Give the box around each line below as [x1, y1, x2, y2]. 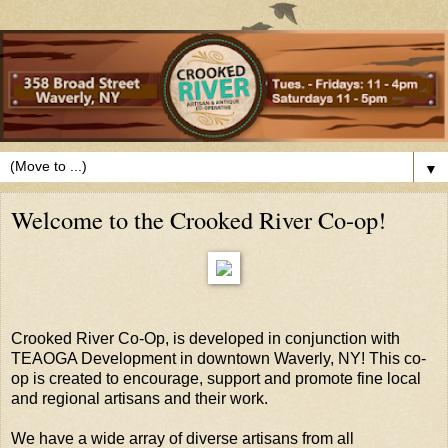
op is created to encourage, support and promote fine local [11, 369, 421, 387]
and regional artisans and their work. [11, 389, 268, 407]
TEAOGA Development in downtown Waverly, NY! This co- [11, 349, 426, 367]
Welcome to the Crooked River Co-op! [11, 203, 386, 236]
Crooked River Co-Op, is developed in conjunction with [11, 329, 400, 347]
